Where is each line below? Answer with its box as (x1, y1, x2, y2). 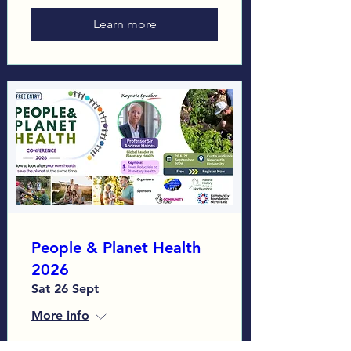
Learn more (92, 16, 157, 32)
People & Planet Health (31, 237, 201, 257)
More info (31, 307, 89, 323)
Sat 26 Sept (31, 280, 99, 296)
